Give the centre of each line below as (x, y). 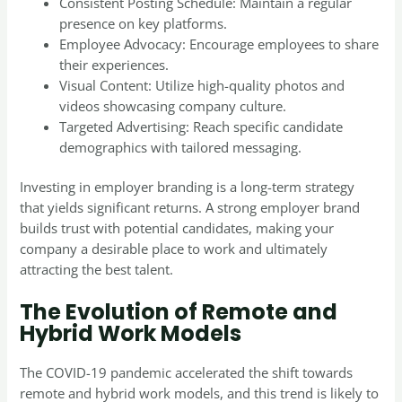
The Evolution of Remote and (179, 311)
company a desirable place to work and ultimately (174, 249)
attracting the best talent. (97, 270)
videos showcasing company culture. (173, 105)
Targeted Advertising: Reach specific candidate (201, 126)
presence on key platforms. (144, 23)
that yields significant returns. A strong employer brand (190, 208)
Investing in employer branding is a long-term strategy (188, 187)
